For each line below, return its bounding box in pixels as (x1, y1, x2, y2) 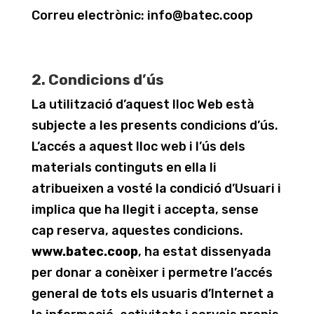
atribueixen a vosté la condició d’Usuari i (31, 181, 281, 196)
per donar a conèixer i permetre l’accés (31, 265, 273, 280)
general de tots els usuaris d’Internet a (31, 286, 274, 301)
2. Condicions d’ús (31, 71, 164, 88)
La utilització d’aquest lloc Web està (31, 97, 254, 112)
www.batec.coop (31, 244, 138, 259)
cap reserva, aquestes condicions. (31, 223, 243, 238)
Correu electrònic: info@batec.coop (31, 8, 253, 23)
